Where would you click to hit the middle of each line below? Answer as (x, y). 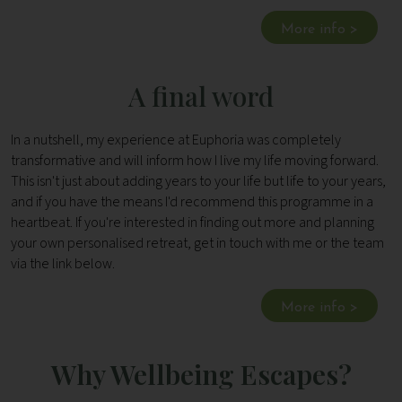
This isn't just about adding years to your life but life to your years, (198, 182)
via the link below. (63, 264)
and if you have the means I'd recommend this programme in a (192, 202)
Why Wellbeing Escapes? (201, 375)
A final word (201, 96)
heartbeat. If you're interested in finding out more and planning (192, 223)
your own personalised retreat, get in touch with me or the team (197, 244)
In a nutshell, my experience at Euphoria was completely (176, 140)
